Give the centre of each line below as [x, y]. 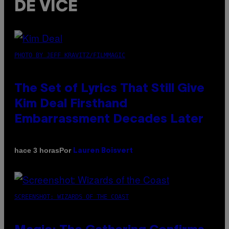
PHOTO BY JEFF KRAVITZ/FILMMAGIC [70, 55]
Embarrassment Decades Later [109, 119]
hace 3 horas [37, 151]
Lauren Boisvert [103, 151]
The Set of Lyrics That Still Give [109, 89]
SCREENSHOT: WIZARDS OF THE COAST [72, 197]
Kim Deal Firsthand [71, 104]
